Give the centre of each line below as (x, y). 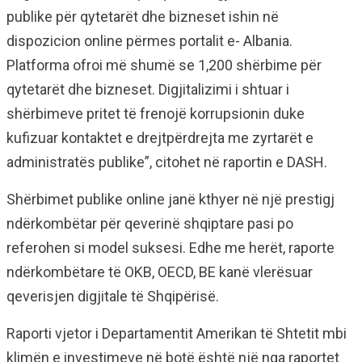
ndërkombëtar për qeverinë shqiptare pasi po (150, 223)
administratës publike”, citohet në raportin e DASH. (167, 162)
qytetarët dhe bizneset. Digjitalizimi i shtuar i (148, 89)
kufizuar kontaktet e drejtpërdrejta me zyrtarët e (160, 137)
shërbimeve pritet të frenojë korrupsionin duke (156, 113)
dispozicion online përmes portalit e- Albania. (149, 40)
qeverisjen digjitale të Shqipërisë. (113, 296)
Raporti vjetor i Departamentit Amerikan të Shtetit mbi (177, 333)
